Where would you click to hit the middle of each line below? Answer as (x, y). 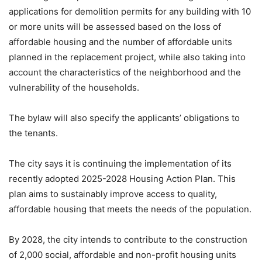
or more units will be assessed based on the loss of (115, 26)
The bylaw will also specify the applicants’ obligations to (124, 118)
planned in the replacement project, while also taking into (127, 57)
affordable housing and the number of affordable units (120, 42)
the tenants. (33, 133)
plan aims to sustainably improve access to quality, (113, 194)
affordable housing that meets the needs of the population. (130, 209)
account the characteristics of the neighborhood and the (125, 72)
